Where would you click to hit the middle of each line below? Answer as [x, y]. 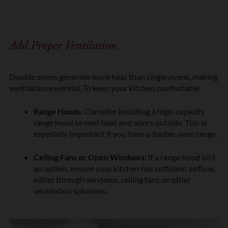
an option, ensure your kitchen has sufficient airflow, [124, 168]
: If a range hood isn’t [180, 157]
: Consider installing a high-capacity [143, 111]
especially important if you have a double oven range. [125, 133]
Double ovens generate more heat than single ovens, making [113, 76]
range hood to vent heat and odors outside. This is [120, 122]
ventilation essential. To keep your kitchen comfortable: [105, 88]
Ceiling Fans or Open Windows [89, 157]
